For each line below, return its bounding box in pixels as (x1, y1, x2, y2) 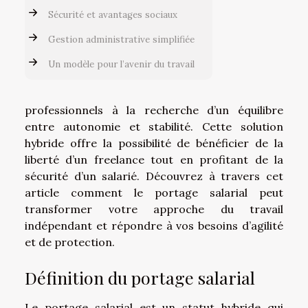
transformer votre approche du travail (25, 201, 283, 216)
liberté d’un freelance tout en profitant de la (25, 152, 283, 166)
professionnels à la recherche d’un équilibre (25, 102, 283, 117)
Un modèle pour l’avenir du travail (48, 58, 195, 71)
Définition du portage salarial (25, 265, 255, 289)
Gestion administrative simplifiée (48, 34, 195, 46)
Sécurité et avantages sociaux (48, 9, 177, 21)
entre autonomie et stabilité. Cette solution (25, 119, 283, 133)
